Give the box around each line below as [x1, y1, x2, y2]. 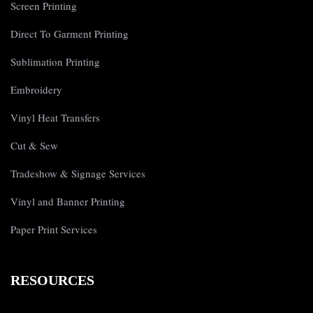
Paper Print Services [10, 222, 97, 237]
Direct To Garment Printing [10, 27, 129, 41]
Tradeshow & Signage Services [10, 166, 145, 181]
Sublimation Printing [10, 54, 100, 69]
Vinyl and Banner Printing [10, 194, 125, 209]
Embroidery [10, 82, 62, 97]
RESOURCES [10, 272, 94, 289]
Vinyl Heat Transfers [10, 110, 100, 125]
